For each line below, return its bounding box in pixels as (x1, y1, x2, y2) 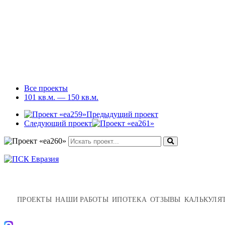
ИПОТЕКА (112, 195, 147, 203)
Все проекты (24, 83, 68, 92)
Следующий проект (24, 119, 92, 128)
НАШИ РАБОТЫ (55, 195, 109, 203)
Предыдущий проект (86, 109, 158, 119)
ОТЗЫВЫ (150, 195, 181, 203)
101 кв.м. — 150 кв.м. (24, 92, 98, 101)
